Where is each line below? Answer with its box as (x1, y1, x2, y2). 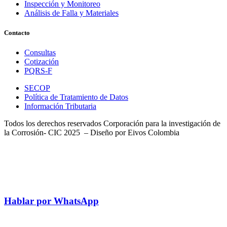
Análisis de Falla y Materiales (24, 9, 119, 18)
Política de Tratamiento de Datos (24, 93, 128, 102)
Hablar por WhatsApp (4, 196, 99, 207)
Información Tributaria (24, 102, 96, 111)
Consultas (24, 48, 56, 57)
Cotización (24, 57, 59, 66)
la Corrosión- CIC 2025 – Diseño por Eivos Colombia (4, 128, 179, 137)
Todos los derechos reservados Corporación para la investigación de (4, 119, 220, 128)
